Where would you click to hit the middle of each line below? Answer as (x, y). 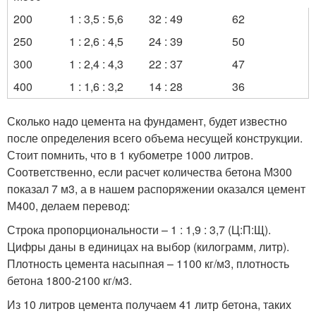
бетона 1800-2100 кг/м (65, 280)
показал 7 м (38, 189)
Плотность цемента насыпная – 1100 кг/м (116, 263)
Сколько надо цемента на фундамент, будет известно (147, 121)
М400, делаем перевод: (68, 206)
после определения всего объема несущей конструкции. (155, 138)
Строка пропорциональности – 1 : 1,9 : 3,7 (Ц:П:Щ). (139, 230)
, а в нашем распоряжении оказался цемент (190, 189)
